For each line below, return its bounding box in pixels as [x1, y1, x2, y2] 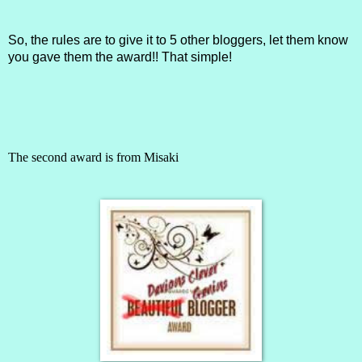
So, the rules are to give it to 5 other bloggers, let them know [8, 33, 348, 48]
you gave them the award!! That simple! [8, 50, 232, 65]
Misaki [144, 150, 179, 165]
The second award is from [8, 150, 144, 165]
